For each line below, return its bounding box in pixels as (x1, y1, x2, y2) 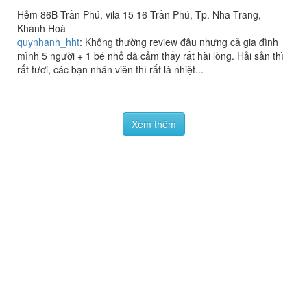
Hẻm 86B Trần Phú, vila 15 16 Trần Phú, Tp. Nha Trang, (17, 7, 261, 21)
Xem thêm (131, 180, 176, 194)
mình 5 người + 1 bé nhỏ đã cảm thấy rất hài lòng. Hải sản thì (17, 48, 284, 62)
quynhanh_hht (17, 34, 79, 49)
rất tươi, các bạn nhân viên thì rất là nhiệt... (17, 62, 204, 76)
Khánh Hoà (17, 21, 66, 35)
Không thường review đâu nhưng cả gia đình (85, 34, 278, 49)
